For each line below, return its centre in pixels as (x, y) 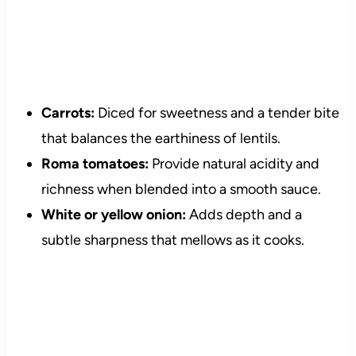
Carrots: (68, 113)
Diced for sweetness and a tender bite (217, 113)
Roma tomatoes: (95, 164)
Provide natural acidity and (234, 164)
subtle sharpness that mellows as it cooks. (172, 240)
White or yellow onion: (113, 215)
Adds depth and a (244, 215)
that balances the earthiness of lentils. (161, 139)
